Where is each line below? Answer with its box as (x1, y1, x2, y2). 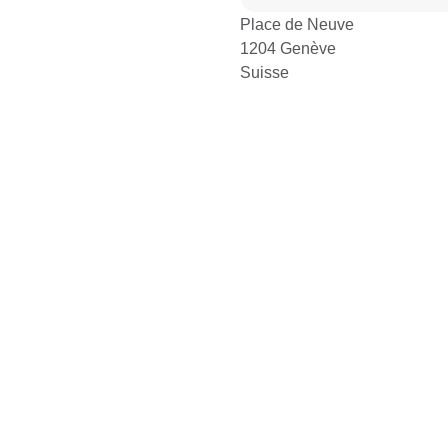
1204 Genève (240, 37, 336, 59)
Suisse (240, 61, 289, 83)
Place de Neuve (240, 13, 354, 35)
